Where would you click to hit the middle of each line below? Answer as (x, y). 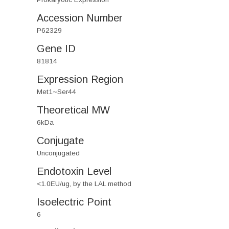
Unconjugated (58, 153)
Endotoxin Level (74, 171)
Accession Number (80, 18)
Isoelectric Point (74, 202)
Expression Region (80, 79)
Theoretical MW (73, 110)
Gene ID (56, 49)
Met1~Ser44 (56, 92)
